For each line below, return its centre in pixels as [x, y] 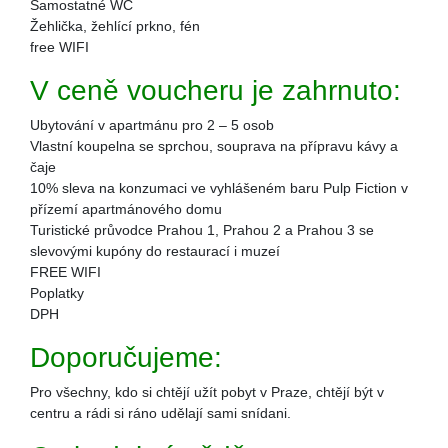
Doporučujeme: [126, 357]
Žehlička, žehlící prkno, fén [115, 25]
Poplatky [57, 292]
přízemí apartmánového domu [126, 208]
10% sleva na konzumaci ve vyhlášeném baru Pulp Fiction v [219, 187]
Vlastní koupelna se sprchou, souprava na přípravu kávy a [214, 145]
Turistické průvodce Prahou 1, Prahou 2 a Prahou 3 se [202, 229]
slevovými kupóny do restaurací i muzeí [155, 250]
